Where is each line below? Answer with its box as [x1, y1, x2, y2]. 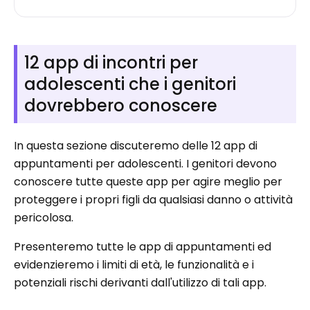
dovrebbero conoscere [24, 94, 217, 117]
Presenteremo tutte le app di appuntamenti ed [14, 239, 271, 255]
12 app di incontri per [24, 51, 198, 74]
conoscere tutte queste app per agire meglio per [14, 174, 282, 190]
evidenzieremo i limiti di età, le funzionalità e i [14, 257, 254, 273]
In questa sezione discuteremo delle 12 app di [14, 138, 257, 154]
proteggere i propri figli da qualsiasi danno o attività [14, 192, 293, 208]
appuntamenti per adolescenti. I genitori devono [14, 156, 277, 172]
